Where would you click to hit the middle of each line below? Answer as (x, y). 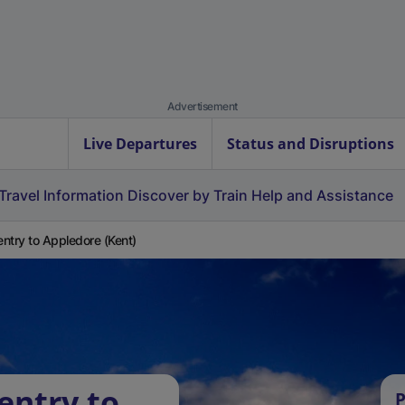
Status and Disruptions (311, 144)
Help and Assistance (322, 195)
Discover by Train (188, 195)
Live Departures (140, 144)
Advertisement (202, 106)
